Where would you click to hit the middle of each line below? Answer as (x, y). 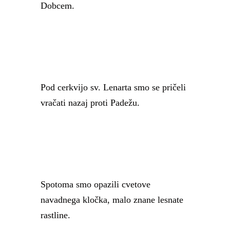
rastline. (55, 215)
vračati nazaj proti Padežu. (90, 103)
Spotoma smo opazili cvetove (95, 184)
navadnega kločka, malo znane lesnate (112, 200)
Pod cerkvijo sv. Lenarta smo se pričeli (113, 87)
